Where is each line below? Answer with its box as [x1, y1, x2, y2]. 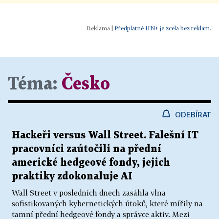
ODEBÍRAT [175, 109, 211, 119]
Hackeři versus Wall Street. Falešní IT [12, 130, 198, 140]
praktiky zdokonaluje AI [12, 171, 132, 181]
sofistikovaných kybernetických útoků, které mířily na [12, 198, 203, 208]
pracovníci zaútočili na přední [12, 144, 161, 154]
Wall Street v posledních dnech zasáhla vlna [12, 188, 166, 197]
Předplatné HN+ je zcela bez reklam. [114, 24, 211, 32]
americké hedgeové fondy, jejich [12, 157, 170, 168]
